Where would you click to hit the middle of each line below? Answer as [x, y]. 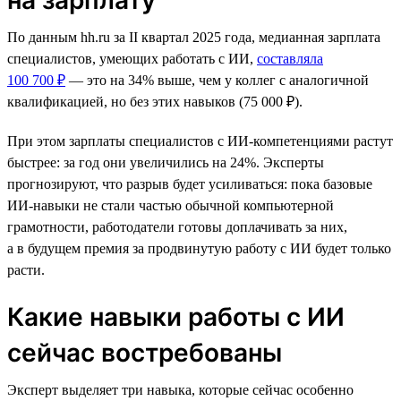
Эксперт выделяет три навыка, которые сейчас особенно [180, 389]
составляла [290, 58]
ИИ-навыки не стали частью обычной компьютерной [171, 205]
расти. [26, 269]
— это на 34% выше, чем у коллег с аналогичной [217, 80]
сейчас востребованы [145, 352]
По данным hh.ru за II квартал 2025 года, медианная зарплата [194, 37]
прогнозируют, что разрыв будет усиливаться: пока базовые [190, 183]
